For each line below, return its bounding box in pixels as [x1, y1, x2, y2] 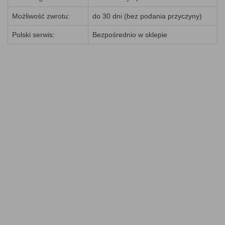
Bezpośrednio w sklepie [92, 31, 167, 39]
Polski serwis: [12, 31, 55, 39]
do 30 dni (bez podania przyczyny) [92, 12, 202, 20]
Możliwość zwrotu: [12, 12, 70, 20]
